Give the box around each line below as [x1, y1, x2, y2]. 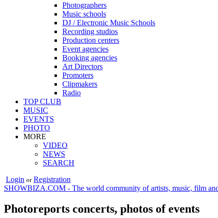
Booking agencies [62, 53, 117, 62]
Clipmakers [62, 79, 97, 88]
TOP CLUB [23, 97, 61, 106]
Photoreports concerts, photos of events [4, 202, 200, 215]
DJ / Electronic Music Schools [62, 18, 155, 27]
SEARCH [43, 158, 74, 167]
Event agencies [62, 44, 109, 53]
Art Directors [62, 62, 103, 71]
